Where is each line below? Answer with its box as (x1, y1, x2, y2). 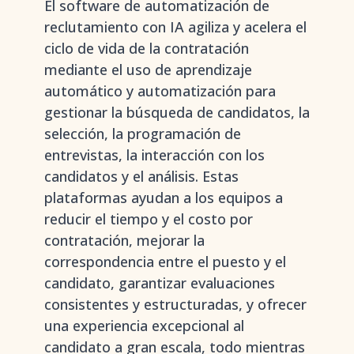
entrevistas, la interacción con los (44, 145, 265, 164)
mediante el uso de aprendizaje (44, 60, 252, 79)
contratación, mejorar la (44, 231, 205, 250)
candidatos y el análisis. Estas (44, 167, 239, 186)
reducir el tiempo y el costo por (44, 209, 253, 228)
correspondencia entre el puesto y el (44, 252, 286, 271)
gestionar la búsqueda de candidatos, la (44, 103, 310, 122)
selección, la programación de (44, 124, 241, 143)
